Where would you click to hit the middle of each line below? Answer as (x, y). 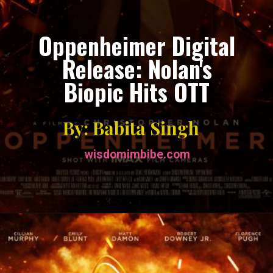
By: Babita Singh (131, 127)
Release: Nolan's (137, 69)
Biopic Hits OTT (137, 92)
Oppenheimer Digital (137, 45)
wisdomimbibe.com (137, 154)
